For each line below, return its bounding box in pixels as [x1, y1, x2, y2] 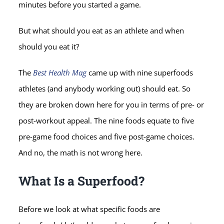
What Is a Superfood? [18, 172, 145, 189]
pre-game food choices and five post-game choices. [18, 131, 195, 141]
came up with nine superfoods [86, 67, 193, 77]
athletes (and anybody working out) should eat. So [18, 83, 191, 93]
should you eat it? [18, 41, 79, 51]
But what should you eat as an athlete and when [18, 25, 184, 35]
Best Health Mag [33, 67, 87, 77]
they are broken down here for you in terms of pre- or [18, 99, 204, 109]
